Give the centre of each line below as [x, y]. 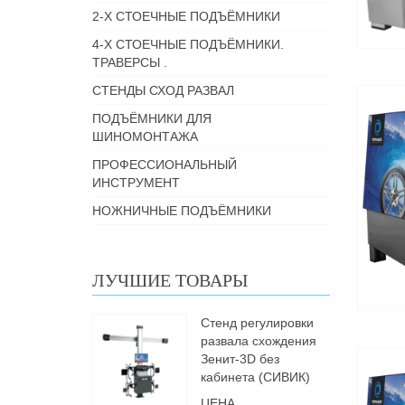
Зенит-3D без [240, 359]
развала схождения [259, 341]
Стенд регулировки [257, 323]
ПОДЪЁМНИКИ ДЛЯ [152, 118]
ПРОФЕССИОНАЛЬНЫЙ [165, 165]
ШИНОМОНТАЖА [145, 137]
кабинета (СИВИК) [255, 377]
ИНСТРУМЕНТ [136, 183]
